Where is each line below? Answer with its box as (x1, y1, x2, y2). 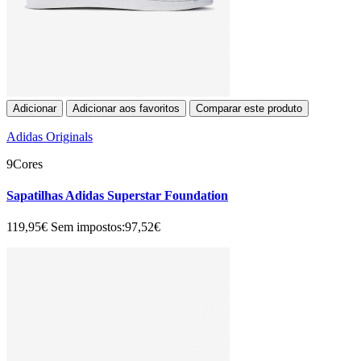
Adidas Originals (6, 129, 93, 143)
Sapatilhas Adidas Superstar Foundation (6, 188, 228, 202)
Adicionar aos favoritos (73, 102, 180, 114)
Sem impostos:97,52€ (51, 220, 160, 234)
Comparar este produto (196, 102, 302, 114)
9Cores (6, 156, 43, 171)
